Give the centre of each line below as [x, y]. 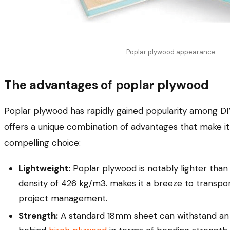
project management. [64, 198]
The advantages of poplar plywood [107, 85]
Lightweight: [44, 168]
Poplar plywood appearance [171, 52]
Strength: [38, 216]
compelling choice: [42, 142]
